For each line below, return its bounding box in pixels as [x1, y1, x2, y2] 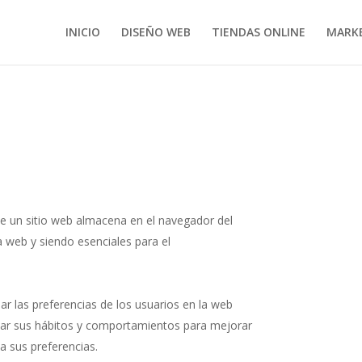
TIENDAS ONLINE [212, 24, 305, 40]
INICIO [65, 24, 100, 40]
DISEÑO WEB [121, 24, 191, 40]
